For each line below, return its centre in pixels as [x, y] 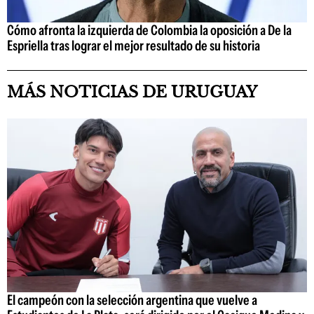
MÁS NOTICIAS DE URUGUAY [132, 92]
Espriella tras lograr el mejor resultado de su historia [134, 45]
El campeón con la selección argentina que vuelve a [132, 300]
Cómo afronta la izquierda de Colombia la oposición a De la [149, 30]
